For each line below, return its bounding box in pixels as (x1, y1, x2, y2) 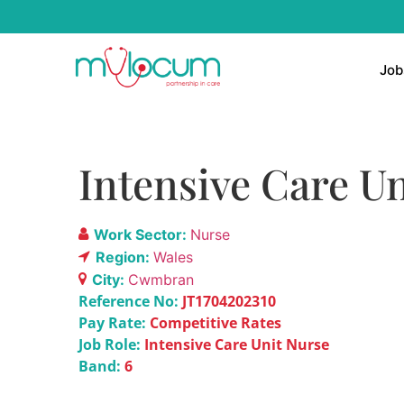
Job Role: (78, 334, 141, 354)
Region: (96, 247, 153, 266)
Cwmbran (128, 270, 194, 289)
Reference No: (78, 290, 179, 311)
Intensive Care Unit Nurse (144, 334, 329, 354)
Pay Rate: (78, 312, 150, 333)
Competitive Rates (150, 312, 281, 333)
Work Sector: (94, 225, 190, 243)
